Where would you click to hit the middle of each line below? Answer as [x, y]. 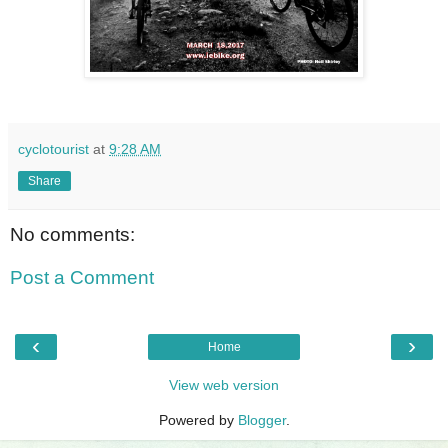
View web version [224, 384]
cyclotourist [53, 148]
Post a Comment [82, 278]
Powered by [198, 419]
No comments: [72, 234]
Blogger [261, 419]
